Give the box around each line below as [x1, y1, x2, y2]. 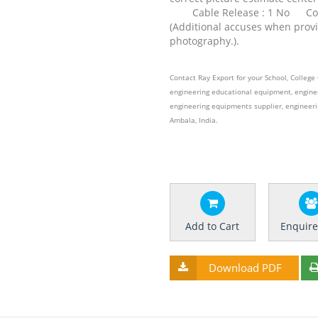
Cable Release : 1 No [192, 6, 290, 19]
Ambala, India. [170, 115, 218, 125]
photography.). [170, 34, 239, 48]
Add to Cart [185, 219, 240, 233]
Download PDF [209, 261, 282, 275]
